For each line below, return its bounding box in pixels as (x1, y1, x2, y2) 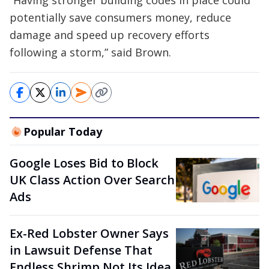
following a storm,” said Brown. (10, 45, 171, 59)
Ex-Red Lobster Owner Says (10, 225, 169, 241)
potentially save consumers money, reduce (10, 10, 231, 25)
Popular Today (23, 124, 102, 139)
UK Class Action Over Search (10, 172, 175, 188)
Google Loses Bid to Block (10, 155, 159, 171)
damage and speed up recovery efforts (10, 28, 210, 42)
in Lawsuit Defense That (10, 242, 153, 258)
